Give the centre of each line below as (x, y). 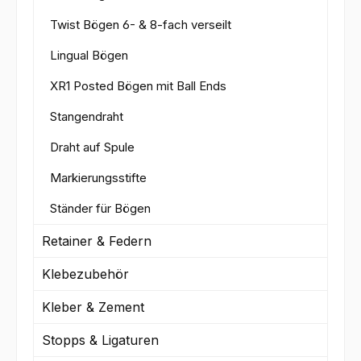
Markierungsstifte (98, 177)
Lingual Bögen (89, 55)
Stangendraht (87, 116)
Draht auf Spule (92, 147)
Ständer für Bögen (100, 208)
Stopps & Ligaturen (100, 340)
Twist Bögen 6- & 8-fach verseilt (141, 24)
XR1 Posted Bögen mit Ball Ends (138, 85)
